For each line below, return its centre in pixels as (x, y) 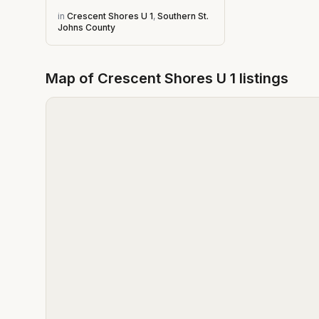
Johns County (87, 27)
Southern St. (183, 16)
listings (262, 78)
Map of (72, 78)
